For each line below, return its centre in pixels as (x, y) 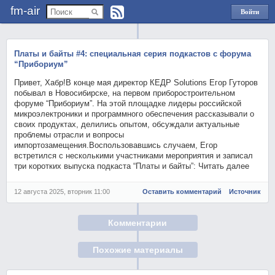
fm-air (25, 11)
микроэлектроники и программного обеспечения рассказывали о (134, 114)
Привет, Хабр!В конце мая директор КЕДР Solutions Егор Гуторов (136, 83)
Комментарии (137, 223)
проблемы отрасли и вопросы (69, 135)
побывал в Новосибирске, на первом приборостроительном (125, 93)
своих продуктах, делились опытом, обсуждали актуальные (127, 124)
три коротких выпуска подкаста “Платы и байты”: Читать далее (132, 166)
